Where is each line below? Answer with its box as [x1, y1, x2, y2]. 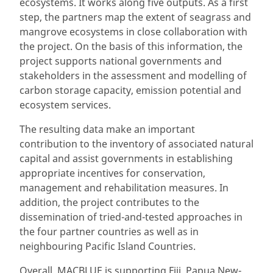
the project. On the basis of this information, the [19, 39, 243, 53]
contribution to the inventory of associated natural [19, 136, 253, 151]
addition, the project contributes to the [19, 195, 199, 209]
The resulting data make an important [19, 122, 195, 136]
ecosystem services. [19, 97, 111, 112]
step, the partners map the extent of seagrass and [19, 10, 251, 24]
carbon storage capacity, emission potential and [19, 83, 241, 97]
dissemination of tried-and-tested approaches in [19, 210, 243, 224]
